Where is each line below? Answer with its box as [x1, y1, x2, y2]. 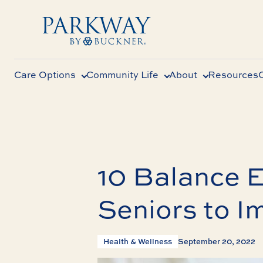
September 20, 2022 [178, 236, 255, 247]
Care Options [14, 68, 76, 81]
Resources [208, 68, 258, 81]
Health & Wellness [103, 236, 172, 247]
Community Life [86, 68, 159, 81]
